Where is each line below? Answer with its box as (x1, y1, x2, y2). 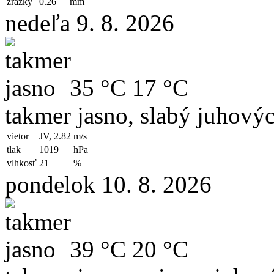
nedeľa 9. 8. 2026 (5, 9, 174, 36)
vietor (7, 130, 29, 141)
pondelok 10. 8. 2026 (5, 171, 212, 198)
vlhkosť (7, 157, 37, 168)
